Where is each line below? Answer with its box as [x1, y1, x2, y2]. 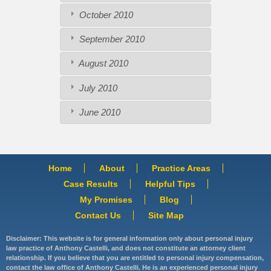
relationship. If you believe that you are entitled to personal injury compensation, [6, 254, 264, 262]
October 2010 [76, 10, 133, 21]
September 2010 [76, 34, 145, 45]
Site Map [148, 210, 184, 220]
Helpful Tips [145, 178, 195, 189]
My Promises [79, 194, 132, 204]
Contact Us [75, 210, 121, 220]
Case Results [63, 178, 118, 189]
